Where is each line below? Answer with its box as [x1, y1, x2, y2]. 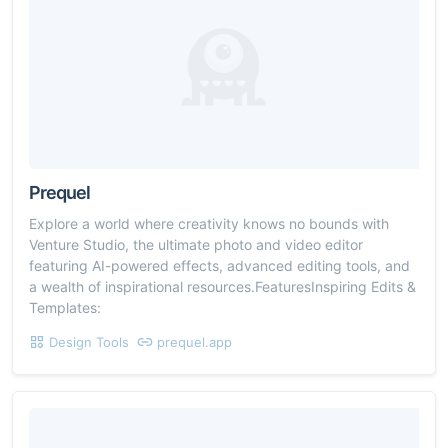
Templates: [29, 298, 101, 316]
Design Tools [49, 333, 129, 350]
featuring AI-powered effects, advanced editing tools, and [29, 256, 410, 274]
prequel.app [157, 333, 232, 350]
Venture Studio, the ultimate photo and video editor [29, 235, 363, 253]
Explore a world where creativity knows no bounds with [29, 214, 389, 232]
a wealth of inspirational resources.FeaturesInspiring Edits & [29, 277, 416, 295]
